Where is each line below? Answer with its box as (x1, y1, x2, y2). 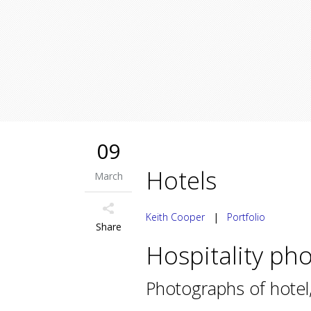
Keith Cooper (146, 210, 205, 224)
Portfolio (227, 210, 265, 224)
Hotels (146, 164, 217, 196)
